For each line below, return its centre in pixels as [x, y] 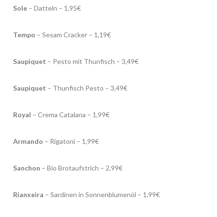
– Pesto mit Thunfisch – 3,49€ [92, 61]
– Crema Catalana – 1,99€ [70, 115]
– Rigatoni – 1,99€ [71, 141]
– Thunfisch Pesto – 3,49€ [86, 88]
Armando [28, 141]
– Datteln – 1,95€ [54, 8]
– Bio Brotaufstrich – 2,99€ [81, 168]
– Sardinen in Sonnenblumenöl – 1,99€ [101, 195]
